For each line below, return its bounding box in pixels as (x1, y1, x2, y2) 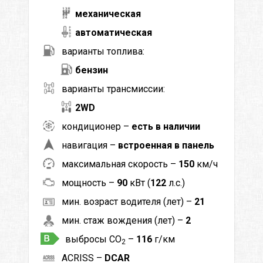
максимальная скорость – (62, 158, 178, 170)
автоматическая (75, 26, 152, 38)
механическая (75, 8, 141, 19)
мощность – (62, 177, 117, 188)
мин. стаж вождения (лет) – (62, 214, 186, 226)
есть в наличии (131, 120, 200, 132)
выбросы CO (65, 233, 122, 245)
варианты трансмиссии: (62, 83, 165, 95)
